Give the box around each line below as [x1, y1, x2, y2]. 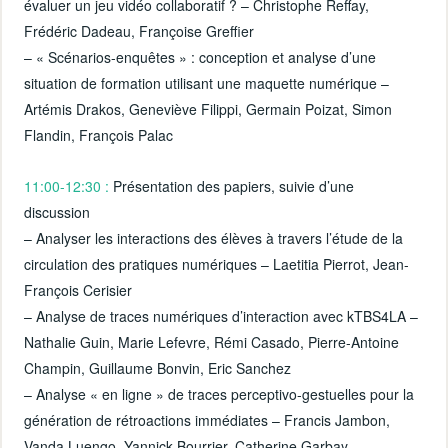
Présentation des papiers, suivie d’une [109, 175, 355, 196]
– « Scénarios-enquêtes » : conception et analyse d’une [24, 46, 377, 67]
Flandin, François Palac [24, 124, 174, 145]
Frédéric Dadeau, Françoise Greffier [24, 20, 255, 41]
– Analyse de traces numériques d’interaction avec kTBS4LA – [24, 305, 419, 326]
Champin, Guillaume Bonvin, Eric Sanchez [24, 357, 292, 378]
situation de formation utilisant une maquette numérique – [24, 72, 390, 93]
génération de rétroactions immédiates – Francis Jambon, [24, 409, 391, 430]
